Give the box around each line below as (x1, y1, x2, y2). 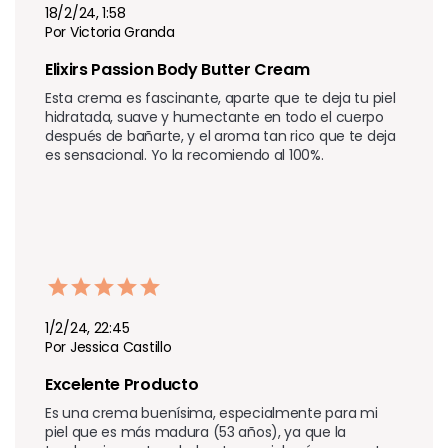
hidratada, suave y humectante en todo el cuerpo (45, 106, 384, 127)
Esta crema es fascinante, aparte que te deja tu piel (45, 87, 396, 108)
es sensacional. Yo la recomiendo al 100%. (45, 144, 324, 165)
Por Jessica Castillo (45, 336, 172, 357)
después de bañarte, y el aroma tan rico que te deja (45, 125, 396, 146)
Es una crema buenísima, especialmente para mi (45, 402, 378, 423)
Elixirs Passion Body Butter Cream (45, 57, 314, 81)
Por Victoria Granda (45, 21, 175, 42)
